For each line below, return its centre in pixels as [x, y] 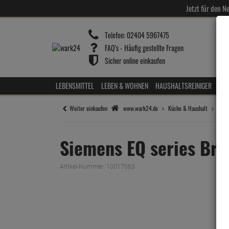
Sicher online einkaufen [135, 60]
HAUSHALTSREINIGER [184, 86]
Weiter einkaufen [88, 108]
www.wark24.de [141, 108]
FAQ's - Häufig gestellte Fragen [144, 48]
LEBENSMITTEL [75, 86]
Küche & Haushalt [188, 108]
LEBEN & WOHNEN [125, 86]
